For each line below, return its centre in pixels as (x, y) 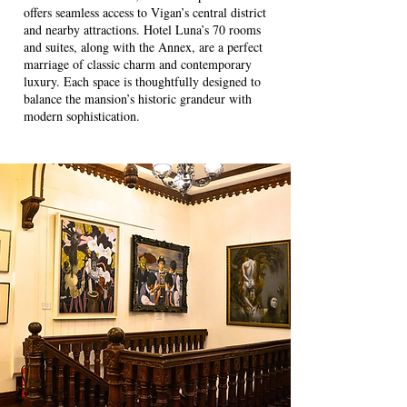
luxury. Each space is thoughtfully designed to (142, 81)
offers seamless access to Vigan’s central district (145, 12)
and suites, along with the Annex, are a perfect (143, 47)
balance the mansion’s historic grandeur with (138, 99)
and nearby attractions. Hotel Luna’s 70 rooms (142, 30)
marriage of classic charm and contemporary (138, 64)
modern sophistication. (82, 116)
